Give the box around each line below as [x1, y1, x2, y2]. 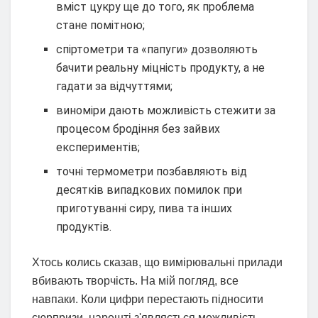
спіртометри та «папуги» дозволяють [56, 42, 258, 56]
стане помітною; [56, 18, 146, 32]
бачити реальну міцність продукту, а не [56, 60, 265, 75]
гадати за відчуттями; [56, 79, 173, 93]
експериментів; [56, 140, 141, 154]
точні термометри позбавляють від [56, 164, 248, 178]
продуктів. [56, 219, 112, 234]
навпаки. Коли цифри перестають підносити [32, 292, 263, 305]
